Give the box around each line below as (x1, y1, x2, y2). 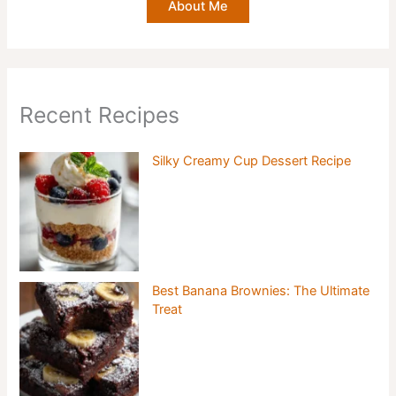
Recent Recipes (19, 102, 180, 129)
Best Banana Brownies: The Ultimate (152, 283, 370, 300)
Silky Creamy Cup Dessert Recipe (152, 153, 352, 170)
